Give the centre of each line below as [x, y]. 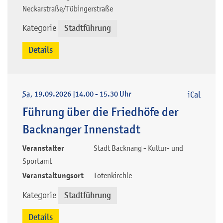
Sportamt [37, 161]
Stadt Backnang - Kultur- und [138, 148]
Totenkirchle [113, 175]
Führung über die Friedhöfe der [101, 112]
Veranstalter [43, 148]
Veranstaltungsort [53, 175]
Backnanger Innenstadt [81, 129]
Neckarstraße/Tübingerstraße [68, 8]
